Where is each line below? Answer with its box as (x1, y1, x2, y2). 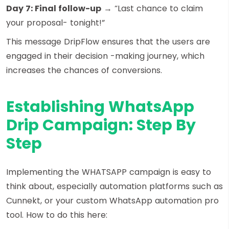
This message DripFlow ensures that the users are (6, 35, 210, 48)
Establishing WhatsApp (6, 96, 194, 118)
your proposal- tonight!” (6, 16, 105, 29)
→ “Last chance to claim (101, 2, 203, 14)
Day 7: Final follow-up (6, 2, 101, 14)
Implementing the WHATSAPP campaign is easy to (6, 166, 211, 178)
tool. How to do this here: (6, 209, 107, 221)
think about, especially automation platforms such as (6, 180, 223, 192)
